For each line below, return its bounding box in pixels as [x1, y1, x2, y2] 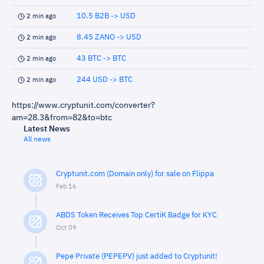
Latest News [24, 125, 70, 133]
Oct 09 [56, 225, 77, 231]
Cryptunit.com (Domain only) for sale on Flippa [56, 170, 214, 178]
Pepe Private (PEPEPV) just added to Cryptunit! [56, 253, 217, 260]
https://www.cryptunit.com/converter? [12, 101, 155, 110]
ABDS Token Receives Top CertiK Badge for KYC [56, 212, 217, 219]
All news [24, 136, 51, 143]
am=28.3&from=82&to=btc [12, 114, 112, 122]
